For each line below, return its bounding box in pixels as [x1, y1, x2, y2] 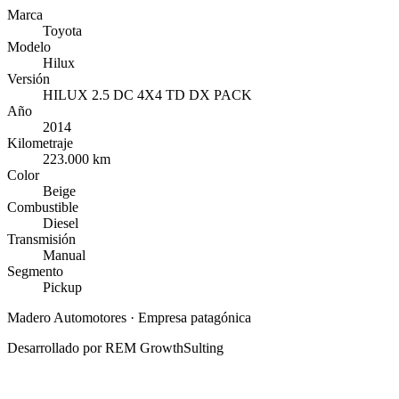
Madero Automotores [7, 309, 126, 325]
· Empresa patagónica [126, 309, 251, 325]
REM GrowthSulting [105, 339, 224, 355]
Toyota [43, 22, 82, 38]
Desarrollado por [7, 339, 102, 355]
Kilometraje [7, 134, 73, 151]
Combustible [7, 199, 78, 215]
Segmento [7, 263, 63, 279]
